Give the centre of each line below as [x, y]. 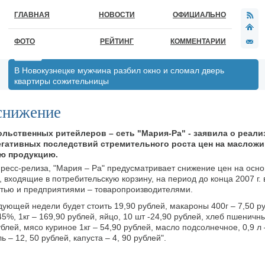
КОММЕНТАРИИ [198, 41]
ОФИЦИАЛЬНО [199, 15]
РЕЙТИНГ [117, 41]
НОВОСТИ [117, 15]
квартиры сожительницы [62, 81]
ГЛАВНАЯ [32, 15]
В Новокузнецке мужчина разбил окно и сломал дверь [119, 70]
